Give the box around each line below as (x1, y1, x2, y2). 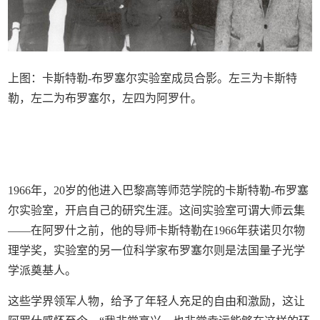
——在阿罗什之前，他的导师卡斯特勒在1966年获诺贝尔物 (8, 224, 306, 237)
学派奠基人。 (8, 264, 77, 277)
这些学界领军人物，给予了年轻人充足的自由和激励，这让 (8, 295, 306, 308)
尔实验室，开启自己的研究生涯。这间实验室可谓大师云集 (8, 204, 306, 217)
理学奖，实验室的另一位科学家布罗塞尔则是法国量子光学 (8, 244, 306, 257)
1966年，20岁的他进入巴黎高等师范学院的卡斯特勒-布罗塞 (8, 184, 309, 197)
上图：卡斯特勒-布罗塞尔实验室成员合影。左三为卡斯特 (8, 72, 298, 85)
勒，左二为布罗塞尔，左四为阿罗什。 (8, 92, 203, 105)
